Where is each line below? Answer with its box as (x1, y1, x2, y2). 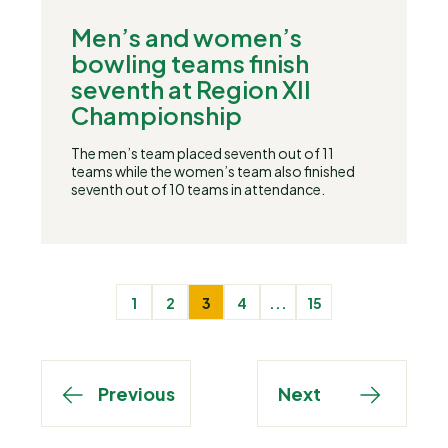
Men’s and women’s (71, 22, 302, 52)
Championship (71, 100, 242, 130)
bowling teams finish (71, 48, 309, 78)
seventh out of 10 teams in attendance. (71, 180, 325, 198)
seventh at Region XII (71, 74, 311, 104)
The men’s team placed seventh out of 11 (71, 144, 334, 162)
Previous (98, 382, 175, 405)
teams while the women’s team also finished (71, 162, 355, 180)
